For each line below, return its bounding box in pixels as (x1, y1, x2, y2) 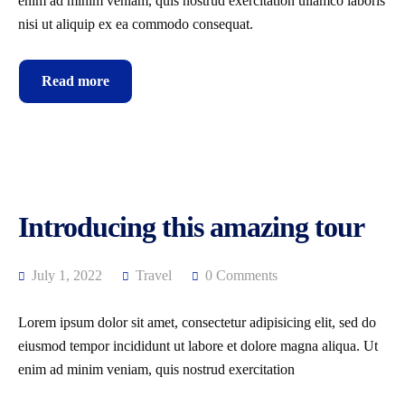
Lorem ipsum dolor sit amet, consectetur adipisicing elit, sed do (18, 315, 376, 330)
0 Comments (205, 268, 278, 283)
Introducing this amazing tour (18, 211, 364, 243)
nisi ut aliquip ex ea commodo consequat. (18, 16, 253, 32)
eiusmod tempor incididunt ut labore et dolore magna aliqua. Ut (18, 338, 378, 353)
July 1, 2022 (28, 268, 102, 283)
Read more (42, 73, 109, 89)
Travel (136, 268, 172, 283)
